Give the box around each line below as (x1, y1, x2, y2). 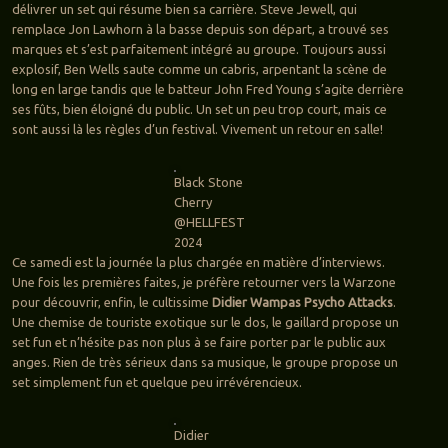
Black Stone (174, 175, 244, 190)
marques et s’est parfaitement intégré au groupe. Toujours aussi (11, 42, 386, 57)
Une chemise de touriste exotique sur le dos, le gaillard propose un (11, 315, 399, 330)
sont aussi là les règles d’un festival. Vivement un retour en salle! (11, 122, 383, 137)
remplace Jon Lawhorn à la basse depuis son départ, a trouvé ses (11, 22, 389, 37)
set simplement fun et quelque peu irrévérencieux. (11, 375, 302, 390)
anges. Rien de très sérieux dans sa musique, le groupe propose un (11, 355, 398, 370)
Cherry (174, 195, 213, 210)
